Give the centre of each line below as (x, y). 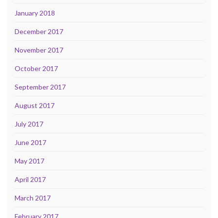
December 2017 (39, 31)
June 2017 (30, 142)
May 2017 (29, 161)
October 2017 (36, 68)
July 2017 (29, 124)
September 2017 (40, 87)
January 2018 (35, 13)
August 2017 (35, 105)
